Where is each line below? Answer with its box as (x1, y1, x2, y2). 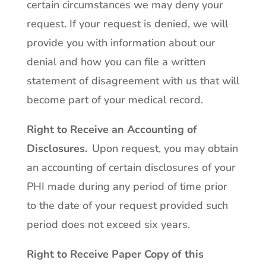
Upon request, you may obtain (87, 141, 238, 156)
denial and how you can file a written (26, 55, 205, 69)
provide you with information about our (26, 36, 216, 50)
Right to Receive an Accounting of (26, 122, 197, 137)
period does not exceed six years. (26, 217, 190, 232)
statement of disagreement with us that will (26, 74, 239, 88)
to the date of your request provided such (26, 198, 228, 213)
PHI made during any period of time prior (26, 179, 227, 194)
